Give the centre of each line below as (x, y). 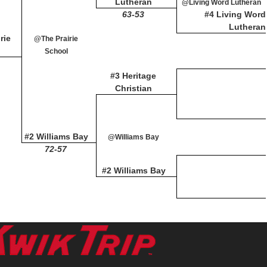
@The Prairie (56, 39)
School (56, 51)
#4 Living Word (235, 14)
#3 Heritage (133, 76)
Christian (133, 88)
